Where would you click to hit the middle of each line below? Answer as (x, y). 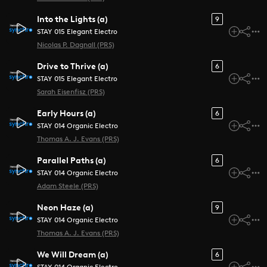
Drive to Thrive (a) (73, 66)
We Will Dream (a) (73, 254)
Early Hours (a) (66, 113)
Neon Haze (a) (65, 207)
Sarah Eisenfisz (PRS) (71, 92)
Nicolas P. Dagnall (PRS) (76, 45)
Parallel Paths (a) (72, 160)
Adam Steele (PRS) (68, 186)
